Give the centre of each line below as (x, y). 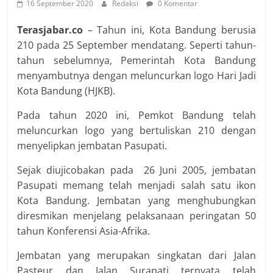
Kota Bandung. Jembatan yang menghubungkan (136, 200)
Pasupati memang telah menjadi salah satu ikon (136, 185)
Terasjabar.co (52, 30)
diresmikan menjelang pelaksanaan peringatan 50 (136, 216)
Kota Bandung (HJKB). (66, 91)
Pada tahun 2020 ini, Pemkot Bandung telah (136, 115)
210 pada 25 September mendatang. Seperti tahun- (136, 45)
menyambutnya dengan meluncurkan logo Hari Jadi (136, 76)
